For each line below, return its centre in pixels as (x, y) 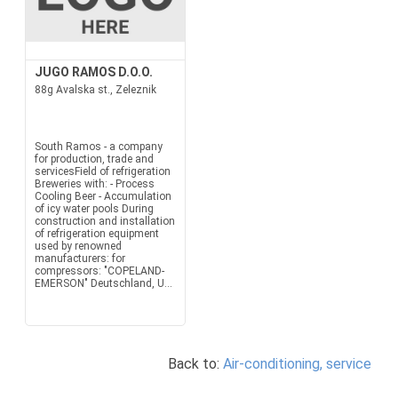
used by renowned (78, 246)
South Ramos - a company (98, 147)
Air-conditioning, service (297, 364)
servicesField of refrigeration (102, 171)
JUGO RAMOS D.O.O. (93, 72)
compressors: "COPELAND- (99, 271)
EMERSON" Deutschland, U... (103, 283)
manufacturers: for (80, 259)
